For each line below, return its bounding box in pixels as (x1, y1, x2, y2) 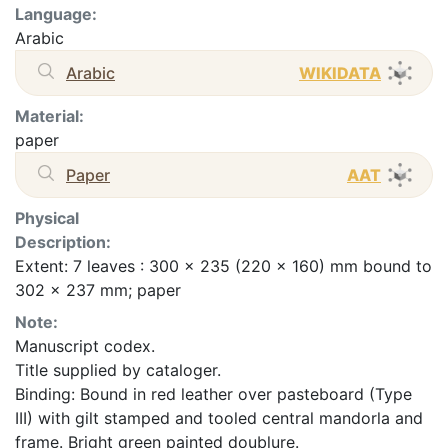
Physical (15, 207, 79, 228)
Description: (15, 231, 111, 252)
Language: (15, 3, 97, 24)
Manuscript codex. (15, 335, 155, 356)
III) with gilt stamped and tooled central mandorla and (15, 407, 423, 428)
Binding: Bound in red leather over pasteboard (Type (15, 383, 412, 404)
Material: (15, 105, 84, 126)
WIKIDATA (299, 62, 381, 83)
